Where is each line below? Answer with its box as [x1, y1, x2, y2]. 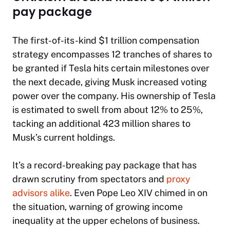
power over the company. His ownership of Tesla [12, 90, 216, 102]
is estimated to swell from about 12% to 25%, [12, 104, 203, 116]
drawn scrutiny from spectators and [12, 174, 166, 185]
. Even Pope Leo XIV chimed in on [70, 187, 207, 199]
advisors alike [12, 187, 70, 199]
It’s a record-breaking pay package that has [12, 160, 197, 171]
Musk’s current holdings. [12, 132, 115, 143]
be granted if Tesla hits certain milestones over [12, 63, 209, 74]
